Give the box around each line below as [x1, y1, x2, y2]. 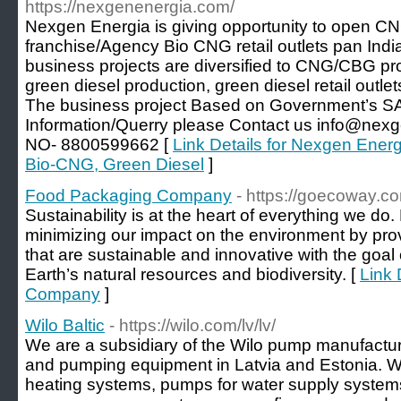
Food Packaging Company [25, 186, 232, 205]
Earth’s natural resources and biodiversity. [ [25, 265, 360, 284]
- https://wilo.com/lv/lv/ [109, 316, 276, 335]
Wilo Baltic [25, 316, 105, 335]
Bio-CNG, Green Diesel [25, 155, 204, 174]
